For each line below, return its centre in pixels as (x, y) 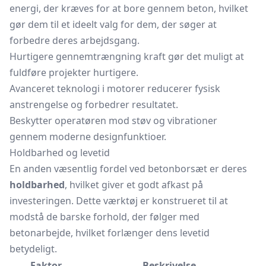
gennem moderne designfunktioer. (88, 137)
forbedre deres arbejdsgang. (75, 40)
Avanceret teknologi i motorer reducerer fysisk (115, 88)
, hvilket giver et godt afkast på (134, 185)
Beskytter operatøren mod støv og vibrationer (113, 121)
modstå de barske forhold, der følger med (104, 217)
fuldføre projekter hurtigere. (74, 72)
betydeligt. (33, 249)
